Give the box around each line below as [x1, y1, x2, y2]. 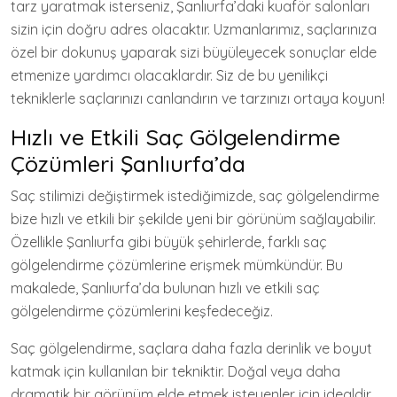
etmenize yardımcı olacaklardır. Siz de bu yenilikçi [11, 66, 328, 85]
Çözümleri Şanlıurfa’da [11, 150, 245, 178]
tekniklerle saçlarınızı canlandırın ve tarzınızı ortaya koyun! [11, 90, 385, 108]
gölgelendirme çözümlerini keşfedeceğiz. [11, 302, 273, 321]
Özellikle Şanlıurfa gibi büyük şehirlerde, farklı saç [11, 233, 327, 252]
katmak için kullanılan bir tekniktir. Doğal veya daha [11, 362, 340, 381]
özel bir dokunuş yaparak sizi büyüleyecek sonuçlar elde [11, 43, 377, 62]
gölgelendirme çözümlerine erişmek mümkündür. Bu [11, 256, 343, 275]
